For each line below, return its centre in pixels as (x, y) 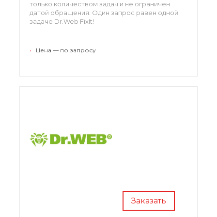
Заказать (149, 201)
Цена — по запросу (66, 50)
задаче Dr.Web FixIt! (62, 21)
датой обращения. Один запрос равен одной (104, 12)
